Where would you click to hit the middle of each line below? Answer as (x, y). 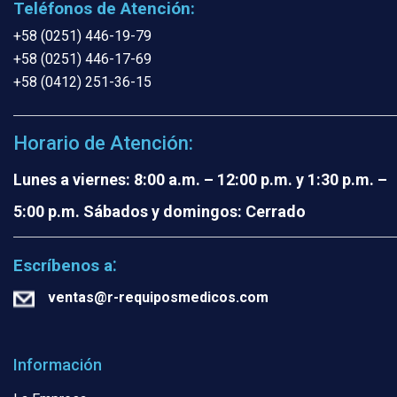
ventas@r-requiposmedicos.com (158, 297)
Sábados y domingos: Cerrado (193, 211)
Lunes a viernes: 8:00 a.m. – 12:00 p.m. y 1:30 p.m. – (200, 179)
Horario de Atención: (103, 143)
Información (58, 365)
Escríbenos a (63, 265)
